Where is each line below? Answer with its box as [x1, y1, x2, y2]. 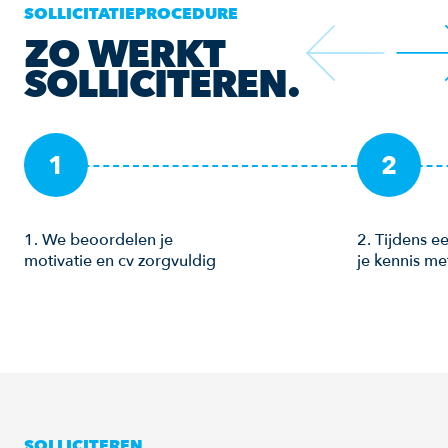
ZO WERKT [24, 30, 225, 77]
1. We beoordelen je [24, 225, 173, 252]
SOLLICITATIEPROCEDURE [24, 3, 238, 23]
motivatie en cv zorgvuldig [24, 246, 216, 273]
